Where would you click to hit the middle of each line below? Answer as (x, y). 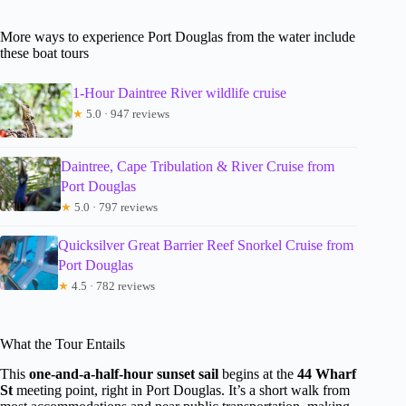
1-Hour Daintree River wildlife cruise (179, 93)
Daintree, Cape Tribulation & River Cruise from (198, 167)
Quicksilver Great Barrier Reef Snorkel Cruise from (205, 246)
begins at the (258, 374)
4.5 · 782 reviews (111, 286)
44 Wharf (327, 374)
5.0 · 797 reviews (115, 208)
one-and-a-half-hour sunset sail (124, 374)
